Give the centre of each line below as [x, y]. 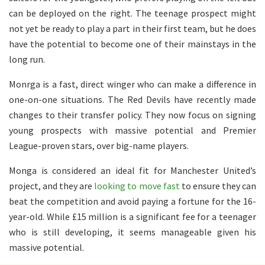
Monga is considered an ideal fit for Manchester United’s [132, 170]
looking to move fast [137, 185]
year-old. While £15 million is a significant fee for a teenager [132, 216]
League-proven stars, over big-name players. [99, 145]
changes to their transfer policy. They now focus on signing [132, 114]
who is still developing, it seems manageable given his [132, 232]
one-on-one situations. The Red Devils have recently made [132, 99]
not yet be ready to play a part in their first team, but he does [132, 28]
